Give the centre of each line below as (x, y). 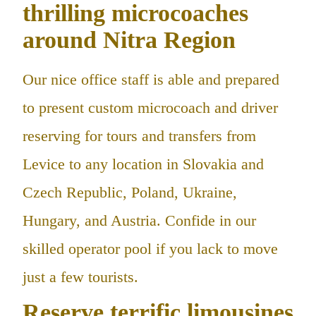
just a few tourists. (80, 276)
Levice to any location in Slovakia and (143, 164)
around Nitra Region (129, 40)
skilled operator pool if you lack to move (150, 248)
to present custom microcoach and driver (150, 107)
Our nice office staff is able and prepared (151, 79)
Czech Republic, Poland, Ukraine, (130, 192)
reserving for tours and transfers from (139, 135)
